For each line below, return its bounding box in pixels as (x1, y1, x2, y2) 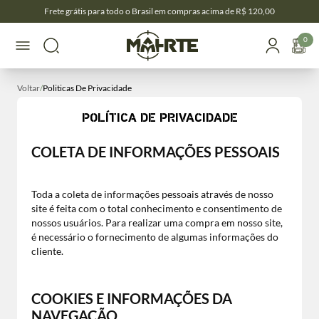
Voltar (17, 83, 40, 93)
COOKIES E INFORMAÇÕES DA (31, 290, 232, 307)
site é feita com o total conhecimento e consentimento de (31, 202, 282, 214)
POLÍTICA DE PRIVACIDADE (81, 112, 238, 125)
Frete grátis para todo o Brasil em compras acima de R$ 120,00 (44, 6, 275, 16)
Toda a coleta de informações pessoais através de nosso (31, 188, 273, 200)
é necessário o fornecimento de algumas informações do (31, 231, 278, 243)
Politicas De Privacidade (43, 83, 132, 93)
